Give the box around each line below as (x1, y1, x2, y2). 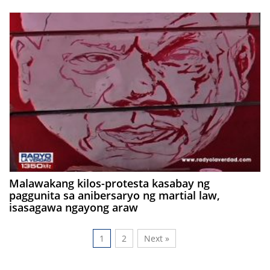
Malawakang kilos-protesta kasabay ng (9, 175, 210, 190)
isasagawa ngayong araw (9, 199, 138, 215)
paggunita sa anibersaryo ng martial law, (9, 187, 220, 202)
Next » (143, 232, 169, 244)
